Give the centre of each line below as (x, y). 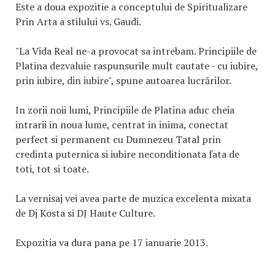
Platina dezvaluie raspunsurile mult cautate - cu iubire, (137, 66)
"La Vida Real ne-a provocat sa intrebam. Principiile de (136, 51)
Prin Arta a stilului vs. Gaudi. (78, 21)
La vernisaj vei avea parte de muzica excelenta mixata (133, 198)
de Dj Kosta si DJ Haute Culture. (85, 213)
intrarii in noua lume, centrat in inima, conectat (122, 125)
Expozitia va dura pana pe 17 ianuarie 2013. (112, 242)
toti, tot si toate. (52, 169)
